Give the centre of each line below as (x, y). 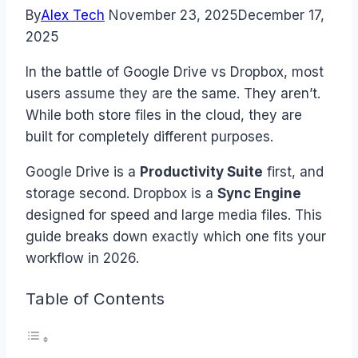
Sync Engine (259, 194)
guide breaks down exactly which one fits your (176, 237)
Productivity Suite (201, 172)
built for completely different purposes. (149, 137)
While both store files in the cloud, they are (164, 115)
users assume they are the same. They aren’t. (173, 94)
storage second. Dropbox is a (121, 194)
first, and (293, 172)
